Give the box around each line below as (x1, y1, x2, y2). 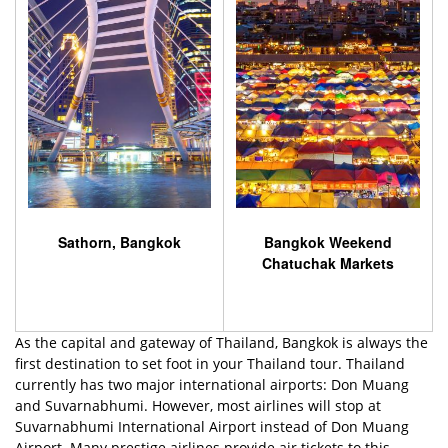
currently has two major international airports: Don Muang (15, 375, 409, 395)
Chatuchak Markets (262, 253, 394, 274)
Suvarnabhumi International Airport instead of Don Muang (15, 417, 409, 437)
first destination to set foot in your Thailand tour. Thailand (15, 354, 405, 374)
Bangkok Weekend (264, 232, 392, 253)
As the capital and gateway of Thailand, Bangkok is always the (15, 333, 428, 353)
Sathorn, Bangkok (58, 232, 181, 253)
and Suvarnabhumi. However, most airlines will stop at (15, 396, 381, 416)
